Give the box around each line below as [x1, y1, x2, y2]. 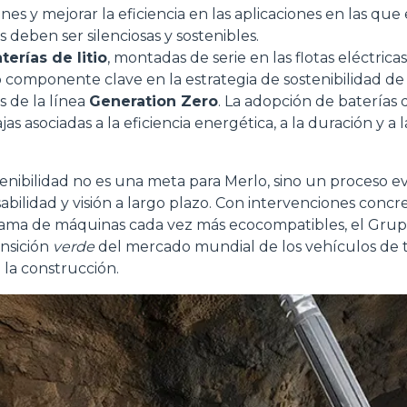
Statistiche [271, 36, 340, 53]
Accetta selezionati [143, 148, 264, 164]
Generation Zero [89, 93, 218, 110]
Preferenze [65, 36, 136, 53]
